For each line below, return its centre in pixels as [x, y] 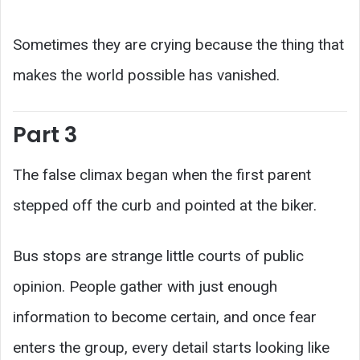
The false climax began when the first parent [162, 175]
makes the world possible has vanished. [146, 75]
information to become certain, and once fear [165, 317]
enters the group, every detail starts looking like [171, 348]
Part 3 [45, 134]
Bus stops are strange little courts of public [158, 256]
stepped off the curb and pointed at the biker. [165, 206]
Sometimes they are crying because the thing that [178, 44]
